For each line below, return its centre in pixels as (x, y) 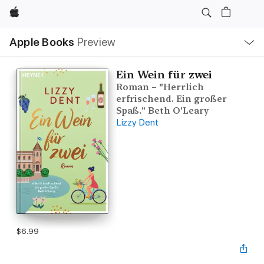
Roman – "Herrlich (160, 87)
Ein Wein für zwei (164, 75)
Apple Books (42, 42)
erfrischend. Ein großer (171, 99)
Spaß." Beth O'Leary (162, 111)
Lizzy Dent (137, 123)
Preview (96, 42)
